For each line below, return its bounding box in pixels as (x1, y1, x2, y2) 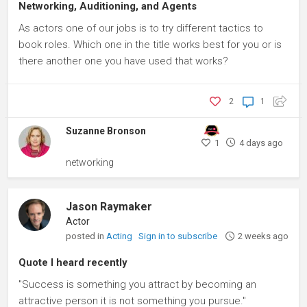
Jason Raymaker (66, 200, 153, 213)
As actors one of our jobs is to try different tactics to (19, 22, 263, 34)
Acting (106, 231, 135, 241)
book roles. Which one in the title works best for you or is (19, 38, 282, 51)
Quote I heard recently (19, 256, 127, 269)
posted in (66, 230, 107, 241)
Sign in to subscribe (138, 231, 218, 241)
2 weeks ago (237, 231, 288, 241)
